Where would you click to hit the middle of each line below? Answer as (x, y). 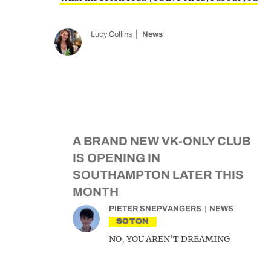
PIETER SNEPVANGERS (155, 209)
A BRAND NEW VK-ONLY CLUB (162, 141)
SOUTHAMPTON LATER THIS (158, 175)
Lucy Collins (112, 34)
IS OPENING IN (116, 158)
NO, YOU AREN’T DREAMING (169, 239)
